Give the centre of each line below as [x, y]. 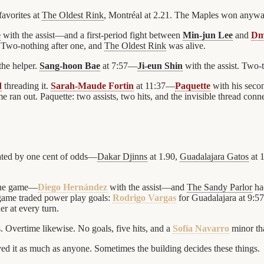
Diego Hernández [72, 187]
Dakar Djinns [122, 157]
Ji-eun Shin [160, 65]
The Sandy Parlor [220, 187]
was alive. [186, 45]
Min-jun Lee [208, 35]
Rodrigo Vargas [144, 198]
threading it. [26, 85]
